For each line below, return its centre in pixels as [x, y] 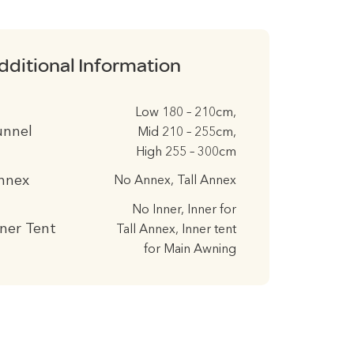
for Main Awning [190, 249]
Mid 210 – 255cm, [187, 132]
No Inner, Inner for [184, 210]
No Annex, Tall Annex [175, 181]
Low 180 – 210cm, [186, 113]
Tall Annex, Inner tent [176, 230]
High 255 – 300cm [186, 152]
